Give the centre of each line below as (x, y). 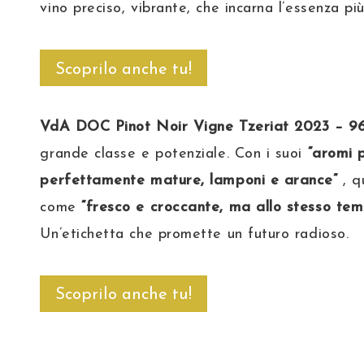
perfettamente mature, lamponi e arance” (189, 180)
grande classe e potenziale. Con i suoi (174, 154)
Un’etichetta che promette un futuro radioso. (195, 234)
